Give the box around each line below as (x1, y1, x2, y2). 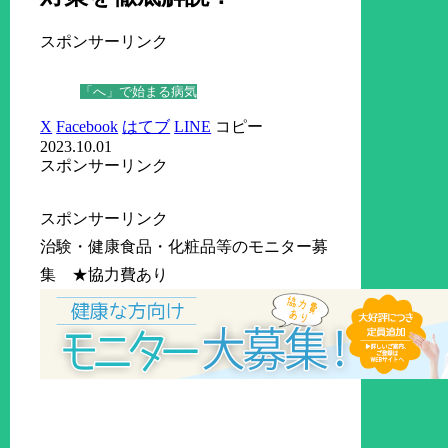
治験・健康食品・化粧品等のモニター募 (40, 238, 329, 256)
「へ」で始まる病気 (80, 83, 198, 99)
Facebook (56, 117, 119, 135)
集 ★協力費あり (40, 266, 169, 284)
